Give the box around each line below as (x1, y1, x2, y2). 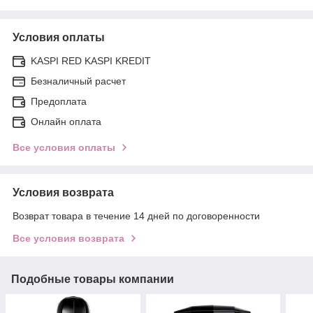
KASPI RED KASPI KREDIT (31, 54, 151, 66)
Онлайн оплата (31, 115, 101, 127)
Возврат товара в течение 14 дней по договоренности (13, 210, 260, 221)
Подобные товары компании (11, 272, 174, 285)
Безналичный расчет (31, 75, 126, 87)
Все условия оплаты (13, 141, 115, 153)
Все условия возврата (13, 232, 124, 244)
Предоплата (31, 95, 87, 107)
